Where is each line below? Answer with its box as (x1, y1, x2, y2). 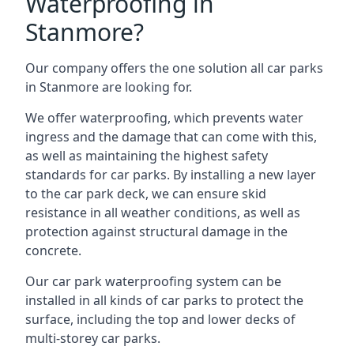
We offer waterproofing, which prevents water (25, 109, 303, 126)
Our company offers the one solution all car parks (25, 59, 323, 77)
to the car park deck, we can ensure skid (25, 185, 266, 202)
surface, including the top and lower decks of (25, 311, 296, 328)
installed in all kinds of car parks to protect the (25, 292, 303, 309)
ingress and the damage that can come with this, (25, 128, 317, 145)
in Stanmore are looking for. (25, 78, 192, 96)
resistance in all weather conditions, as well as (25, 204, 300, 221)
